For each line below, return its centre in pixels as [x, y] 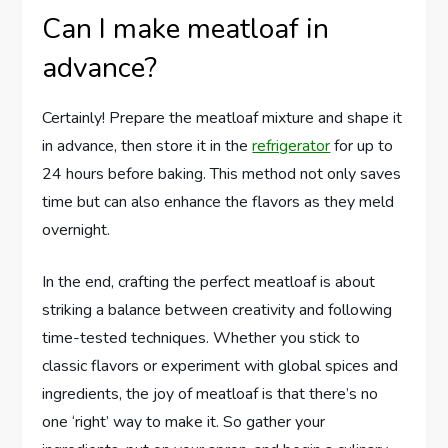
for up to [362, 146]
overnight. [76, 230]
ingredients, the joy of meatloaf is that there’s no [210, 394]
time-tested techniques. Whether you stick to [201, 338]
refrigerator [291, 146]
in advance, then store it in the [147, 146]
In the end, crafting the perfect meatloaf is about [209, 282]
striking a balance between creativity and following [217, 310]
